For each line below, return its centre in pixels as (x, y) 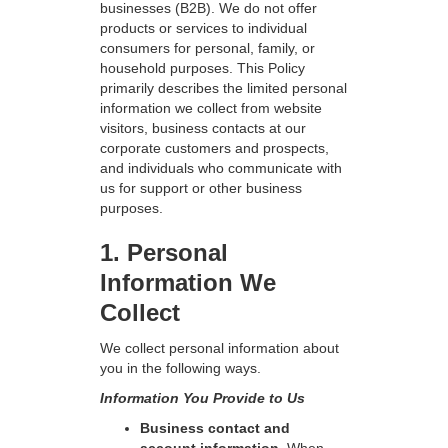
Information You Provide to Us (202, 398)
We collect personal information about (219, 348)
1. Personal (164, 252)
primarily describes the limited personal (223, 88)
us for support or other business (201, 188)
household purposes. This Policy (202, 68)
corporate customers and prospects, (214, 148)
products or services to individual (203, 28)
